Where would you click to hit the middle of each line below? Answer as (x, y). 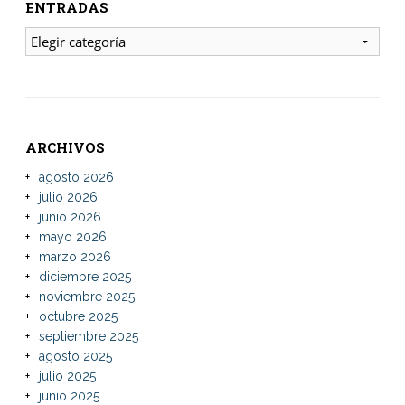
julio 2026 (68, 197)
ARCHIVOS (65, 147)
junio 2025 (69, 396)
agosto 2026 (76, 177)
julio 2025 (67, 376)
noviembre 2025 (86, 296)
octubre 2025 (78, 316)
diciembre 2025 (85, 276)
